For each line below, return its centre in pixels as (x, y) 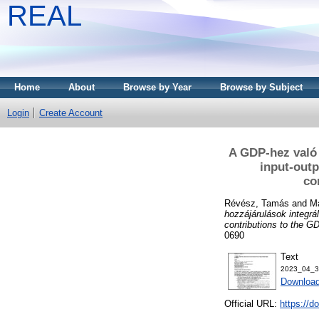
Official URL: (252, 304)
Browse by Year (157, 87)
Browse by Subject (261, 87)
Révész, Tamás (257, 203)
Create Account (71, 113)
